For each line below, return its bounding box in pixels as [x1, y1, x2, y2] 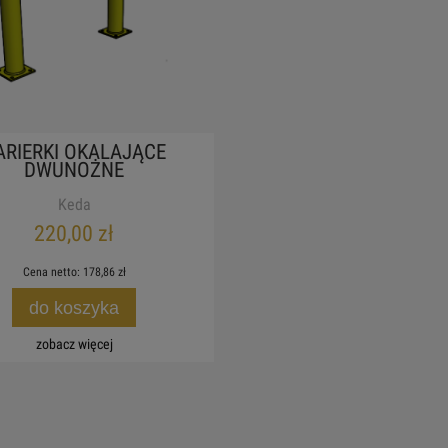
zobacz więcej [35, 336, 113, 354]
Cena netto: [22, 265, 83, 280]
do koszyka [29, 296, 119, 318]
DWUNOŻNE [24, 157, 124, 182]
